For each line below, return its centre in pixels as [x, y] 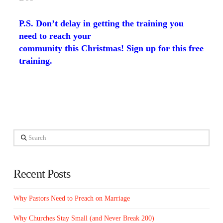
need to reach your [55, 36]
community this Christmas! [73, 48]
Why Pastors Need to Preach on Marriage [71, 198]
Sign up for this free [165, 48]
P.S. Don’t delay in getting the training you [102, 23]
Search [22, 135]
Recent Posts [42, 174]
